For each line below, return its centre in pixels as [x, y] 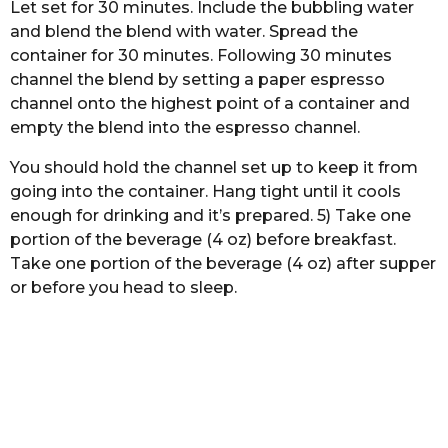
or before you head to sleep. [123, 288]
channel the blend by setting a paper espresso [197, 79]
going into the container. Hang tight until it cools [205, 192]
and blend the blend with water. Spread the [184, 31]
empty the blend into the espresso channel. [185, 127]
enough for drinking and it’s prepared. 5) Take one [210, 216]
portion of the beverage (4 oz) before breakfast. [203, 240]
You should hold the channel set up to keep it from [214, 168]
